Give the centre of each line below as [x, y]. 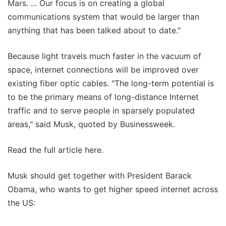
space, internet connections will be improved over [103, 69]
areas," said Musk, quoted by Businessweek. [91, 124]
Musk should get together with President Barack [100, 175]
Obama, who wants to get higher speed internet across [113, 189]
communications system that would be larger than [103, 16]
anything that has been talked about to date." [94, 30]
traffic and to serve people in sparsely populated [101, 110]
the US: [21, 203]
